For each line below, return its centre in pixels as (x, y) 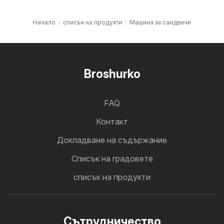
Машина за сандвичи (160, 22)
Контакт (112, 121)
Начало (44, 22)
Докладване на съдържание (112, 140)
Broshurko (112, 74)
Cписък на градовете (112, 158)
